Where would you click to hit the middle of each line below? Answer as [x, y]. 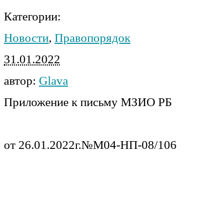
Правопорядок [92, 37]
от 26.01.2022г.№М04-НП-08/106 [90, 145]
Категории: [32, 16]
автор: [21, 80]
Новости [26, 37]
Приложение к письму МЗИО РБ [88, 102]
